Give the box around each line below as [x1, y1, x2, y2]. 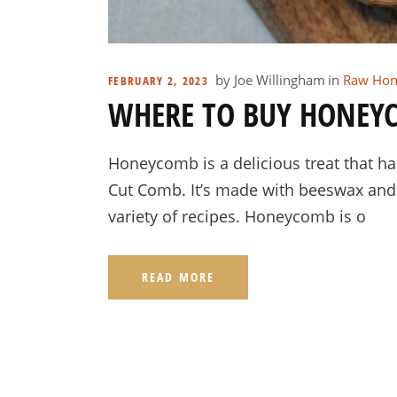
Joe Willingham [233, 71, 325, 90]
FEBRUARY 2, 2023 [108, 72, 208, 89]
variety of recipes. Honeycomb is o [108, 206, 366, 228]
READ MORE [142, 269, 214, 286]
